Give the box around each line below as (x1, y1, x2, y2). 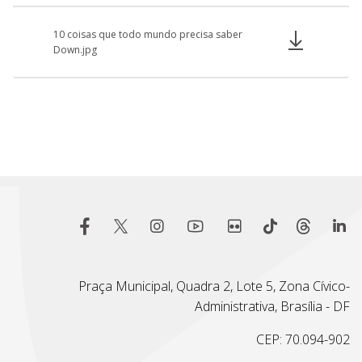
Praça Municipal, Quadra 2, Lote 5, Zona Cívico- (78, 277, 350, 295)
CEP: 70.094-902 (256, 330, 350, 348)
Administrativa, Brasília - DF (195, 297, 350, 315)
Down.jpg (53, 42, 97, 57)
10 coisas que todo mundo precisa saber (53, 27, 242, 41)
